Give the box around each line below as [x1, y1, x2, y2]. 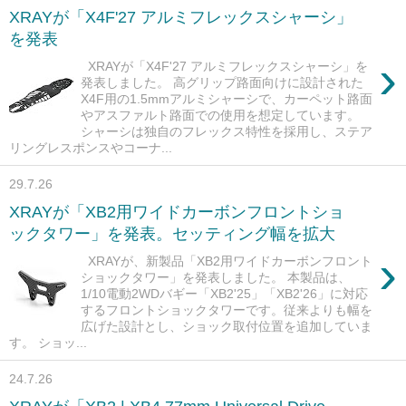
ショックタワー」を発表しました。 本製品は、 [81, 269, 352, 285]
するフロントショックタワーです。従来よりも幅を [81, 302, 373, 317]
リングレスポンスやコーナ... [9, 140, 172, 155]
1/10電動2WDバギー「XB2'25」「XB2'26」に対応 [81, 285, 369, 301]
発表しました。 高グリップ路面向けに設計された [81, 74, 364, 90]
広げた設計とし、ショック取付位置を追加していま [81, 318, 373, 333]
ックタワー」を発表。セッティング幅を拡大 [9, 224, 335, 243]
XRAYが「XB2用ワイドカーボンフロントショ [9, 202, 344, 221]
